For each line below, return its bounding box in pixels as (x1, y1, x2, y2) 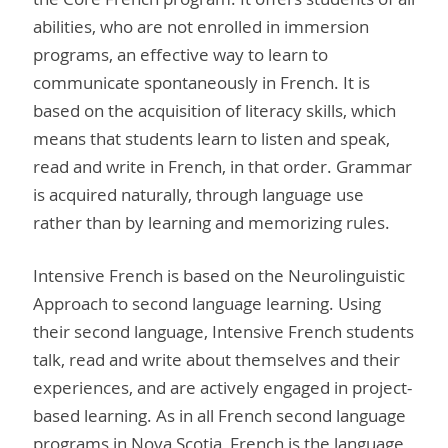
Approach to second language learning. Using (33, 292, 381, 316)
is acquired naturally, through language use (33, 182, 364, 206)
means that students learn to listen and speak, (33, 126, 390, 150)
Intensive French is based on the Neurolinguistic (33, 264, 405, 288)
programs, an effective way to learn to (33, 42, 328, 66)
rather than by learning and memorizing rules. (33, 210, 390, 234)
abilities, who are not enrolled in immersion (33, 14, 369, 38)
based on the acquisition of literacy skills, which (33, 98, 396, 122)
